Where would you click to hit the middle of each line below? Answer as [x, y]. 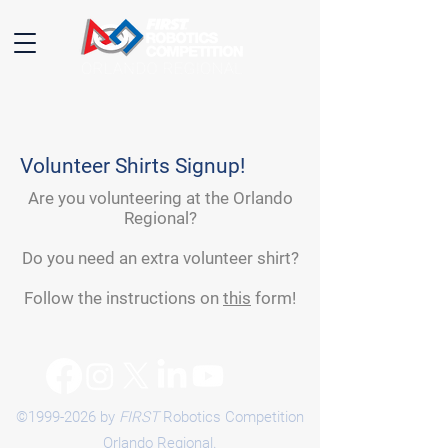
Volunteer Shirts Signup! [132, 166]
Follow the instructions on [123, 298]
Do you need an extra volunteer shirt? [160, 258]
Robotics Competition [231, 417]
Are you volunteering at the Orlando [160, 198]
